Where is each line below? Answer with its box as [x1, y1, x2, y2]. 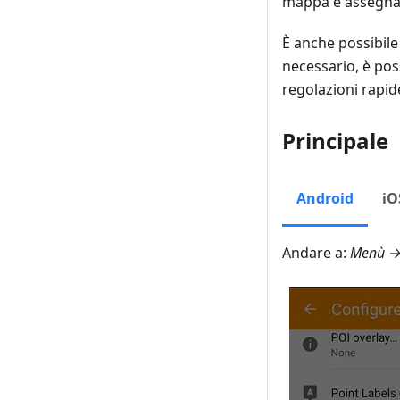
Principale [282, 125, 388, 155]
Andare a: [282, 242, 350, 262]
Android [296, 187, 354, 208]
